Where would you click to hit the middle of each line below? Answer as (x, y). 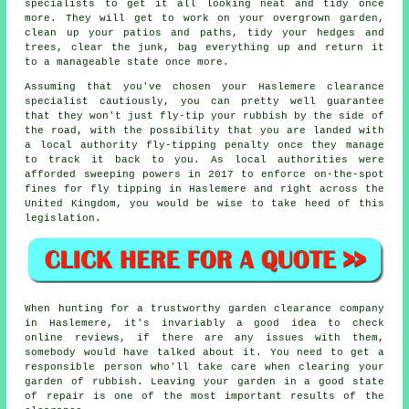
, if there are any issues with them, (252, 338)
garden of (58, 382)
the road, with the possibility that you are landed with (204, 130)
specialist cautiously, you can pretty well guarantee (204, 101)
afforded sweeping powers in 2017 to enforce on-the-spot (204, 174)
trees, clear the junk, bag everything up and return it (204, 47)
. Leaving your (187, 382)
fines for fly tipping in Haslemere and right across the (204, 189)
